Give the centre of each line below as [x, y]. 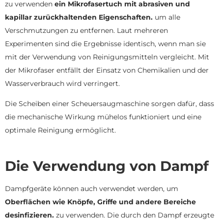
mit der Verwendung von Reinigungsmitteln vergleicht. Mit [107, 57]
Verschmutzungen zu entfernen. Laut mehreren [86, 30]
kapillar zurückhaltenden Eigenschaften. [79, 17]
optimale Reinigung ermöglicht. [60, 130]
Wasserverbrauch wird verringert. [62, 83]
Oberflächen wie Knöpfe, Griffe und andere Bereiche [100, 202]
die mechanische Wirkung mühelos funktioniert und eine [103, 117]
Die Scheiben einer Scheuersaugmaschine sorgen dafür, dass [110, 104]
